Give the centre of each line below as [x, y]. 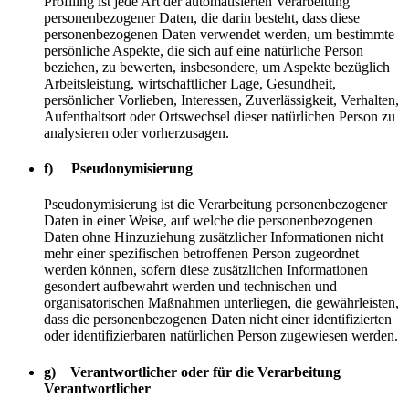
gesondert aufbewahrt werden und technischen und [190, 287]
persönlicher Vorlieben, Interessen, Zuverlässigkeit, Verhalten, [221, 100]
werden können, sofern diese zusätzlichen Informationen [206, 270]
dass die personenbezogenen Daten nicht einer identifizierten [218, 320]
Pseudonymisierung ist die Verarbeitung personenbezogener [215, 204]
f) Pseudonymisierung [118, 169]
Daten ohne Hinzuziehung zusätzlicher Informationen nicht [214, 237]
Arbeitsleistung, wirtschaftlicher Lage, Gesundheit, [190, 83]
